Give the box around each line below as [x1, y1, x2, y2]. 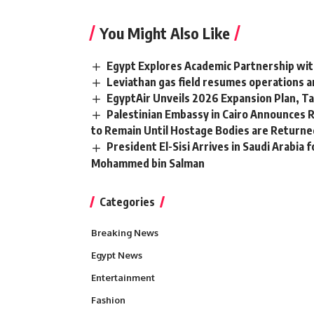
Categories [100, 194, 155, 209]
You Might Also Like [100, 22, 230, 43]
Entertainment [91, 271, 155, 283]
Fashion [91, 294, 125, 306]
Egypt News [91, 249, 142, 261]
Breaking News [91, 226, 158, 238]
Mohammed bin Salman [91, 156, 205, 170]
